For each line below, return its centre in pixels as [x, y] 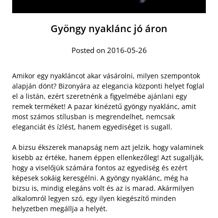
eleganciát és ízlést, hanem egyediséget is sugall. [92, 127]
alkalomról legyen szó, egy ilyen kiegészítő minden [94, 199]
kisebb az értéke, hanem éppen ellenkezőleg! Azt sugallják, [108, 158]
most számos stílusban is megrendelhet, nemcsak [93, 117]
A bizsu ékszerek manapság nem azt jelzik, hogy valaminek [108, 147]
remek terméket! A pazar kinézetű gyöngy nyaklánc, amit [104, 107]
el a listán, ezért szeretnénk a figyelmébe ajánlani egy [100, 96]
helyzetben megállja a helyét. [60, 209]
